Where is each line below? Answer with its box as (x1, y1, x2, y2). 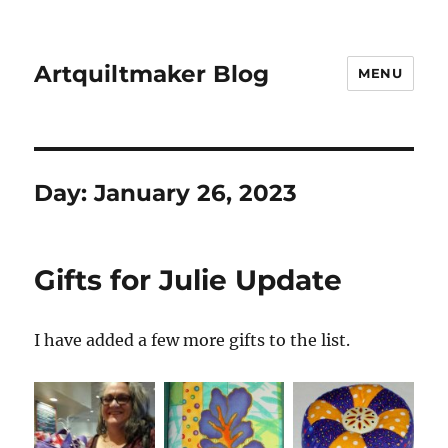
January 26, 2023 (94, 179, 298, 207)
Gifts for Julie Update (34, 263, 343, 297)
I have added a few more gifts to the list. (34, 330, 351, 350)
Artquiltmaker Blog (34, 59, 270, 88)
